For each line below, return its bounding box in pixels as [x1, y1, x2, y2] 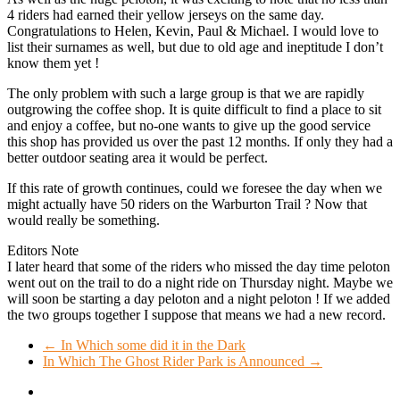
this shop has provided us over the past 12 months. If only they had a [7, 134, 393, 150]
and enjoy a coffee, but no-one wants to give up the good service [7, 118, 371, 134]
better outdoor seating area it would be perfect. [7, 150, 268, 166]
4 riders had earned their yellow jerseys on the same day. [7, 7, 324, 23]
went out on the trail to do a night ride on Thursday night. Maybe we [7, 275, 393, 291]
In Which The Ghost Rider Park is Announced [43, 354, 308, 370]
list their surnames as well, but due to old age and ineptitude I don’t [7, 39, 383, 55]
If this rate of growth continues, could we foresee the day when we [7, 180, 382, 196]
